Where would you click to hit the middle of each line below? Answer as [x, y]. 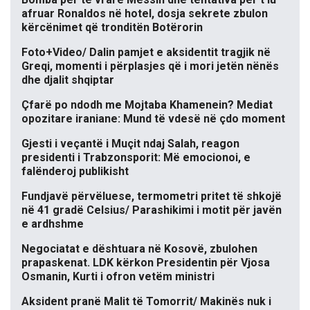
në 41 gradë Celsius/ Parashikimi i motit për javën [152, 210]
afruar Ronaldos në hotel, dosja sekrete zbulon [145, 14]
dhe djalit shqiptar [68, 80]
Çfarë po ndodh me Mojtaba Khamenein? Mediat [147, 105]
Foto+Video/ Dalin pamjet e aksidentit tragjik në [146, 53]
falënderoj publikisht [75, 172]
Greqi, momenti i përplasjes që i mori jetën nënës [150, 66]
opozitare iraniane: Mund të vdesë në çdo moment [153, 119]
